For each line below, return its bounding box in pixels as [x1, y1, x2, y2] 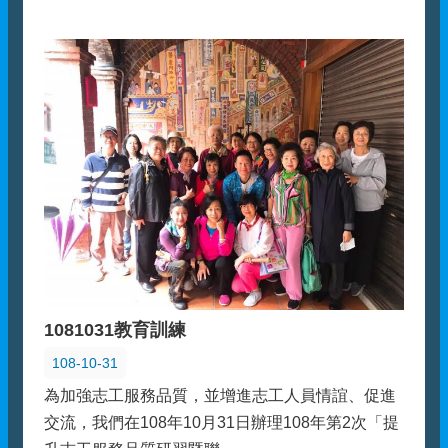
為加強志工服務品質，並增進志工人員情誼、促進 [44, 386, 396, 404]
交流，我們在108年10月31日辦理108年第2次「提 [44, 413, 399, 431]
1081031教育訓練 [44, 319, 186, 340]
